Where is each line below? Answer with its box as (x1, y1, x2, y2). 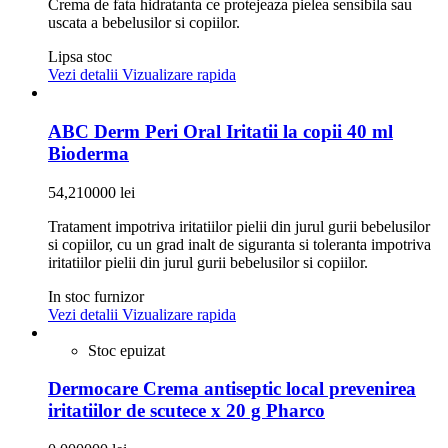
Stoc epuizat (88, 341, 165, 359)
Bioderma (48, 143, 129, 165)
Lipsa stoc (48, 48, 112, 66)
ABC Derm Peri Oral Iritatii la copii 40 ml (48, 121, 393, 143)
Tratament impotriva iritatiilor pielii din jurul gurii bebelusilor (48, 217, 430, 235)
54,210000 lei (48, 183, 135, 201)
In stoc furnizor (48, 287, 144, 305)
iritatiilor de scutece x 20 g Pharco (48, 400, 325, 422)
